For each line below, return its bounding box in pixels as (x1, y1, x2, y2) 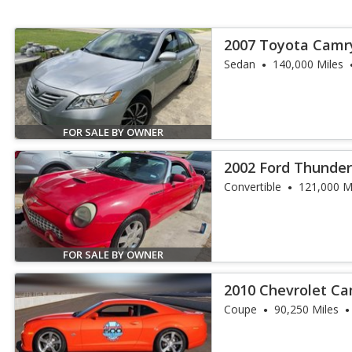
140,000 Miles (273, 57, 344, 71)
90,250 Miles (274, 302, 339, 317)
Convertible (224, 179, 282, 194)
